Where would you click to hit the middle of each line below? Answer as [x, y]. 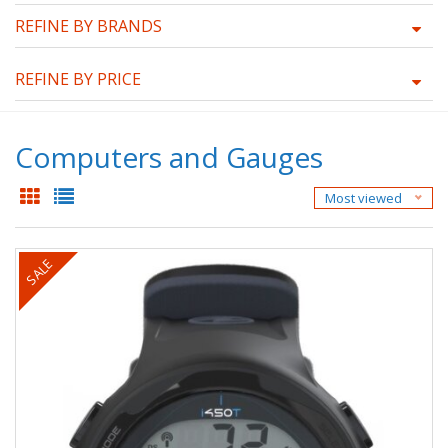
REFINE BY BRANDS [88, 25]
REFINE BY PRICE [78, 78]
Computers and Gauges [169, 156]
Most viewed [363, 197]
